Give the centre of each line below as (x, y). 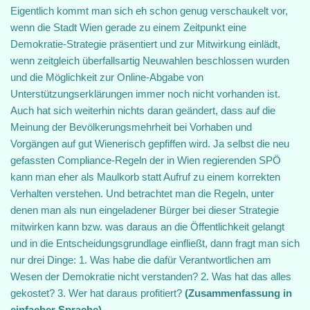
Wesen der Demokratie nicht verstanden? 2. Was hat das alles (151, 276)
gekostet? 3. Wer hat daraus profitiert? (98, 293)
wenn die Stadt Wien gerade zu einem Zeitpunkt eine (128, 27)
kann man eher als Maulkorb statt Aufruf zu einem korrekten (145, 177)
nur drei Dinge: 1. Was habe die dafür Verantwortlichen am (141, 260)
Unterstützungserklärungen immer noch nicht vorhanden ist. (145, 94)
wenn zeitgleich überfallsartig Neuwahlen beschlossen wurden (150, 61)
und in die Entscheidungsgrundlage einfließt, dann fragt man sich (155, 243)
